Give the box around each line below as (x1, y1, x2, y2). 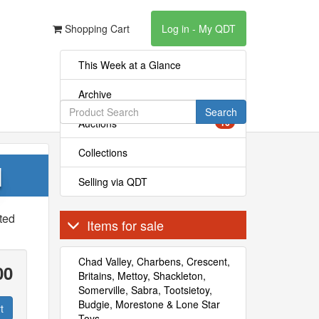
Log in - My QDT (162, 21, 236, 36)
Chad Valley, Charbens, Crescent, (78, 254, 230, 268)
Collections (78, 145, 127, 159)
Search (204, 105, 237, 119)
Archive (78, 87, 112, 101)
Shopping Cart (62, 21, 130, 36)
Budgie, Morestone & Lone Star (78, 297, 220, 311)
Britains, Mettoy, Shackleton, (78, 268, 206, 283)
